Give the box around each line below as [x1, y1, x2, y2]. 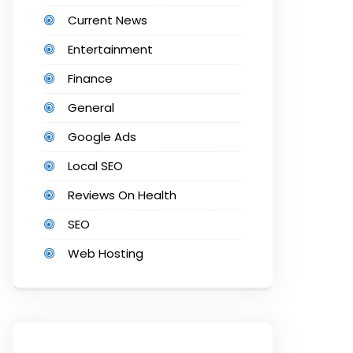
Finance [68, 70, 113, 87]
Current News [68, 12, 147, 28]
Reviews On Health [68, 187, 176, 203]
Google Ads [68, 128, 136, 145]
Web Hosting [68, 245, 143, 262]
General [68, 99, 114, 116]
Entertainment [68, 41, 153, 58]
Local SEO [68, 158, 123, 174]
